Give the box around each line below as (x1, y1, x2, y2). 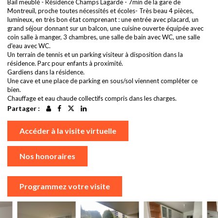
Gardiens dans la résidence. (7, 68, 85, 76)
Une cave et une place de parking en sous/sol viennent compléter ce (7, 77, 198, 85)
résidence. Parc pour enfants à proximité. (7, 59, 123, 68)
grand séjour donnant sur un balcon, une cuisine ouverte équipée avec (7, 24, 203, 33)
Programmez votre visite (19, 181, 110, 191)
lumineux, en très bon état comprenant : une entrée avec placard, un (7, 16, 199, 24)
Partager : (7, 104, 40, 112)
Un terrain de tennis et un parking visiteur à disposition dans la (7, 51, 183, 59)
